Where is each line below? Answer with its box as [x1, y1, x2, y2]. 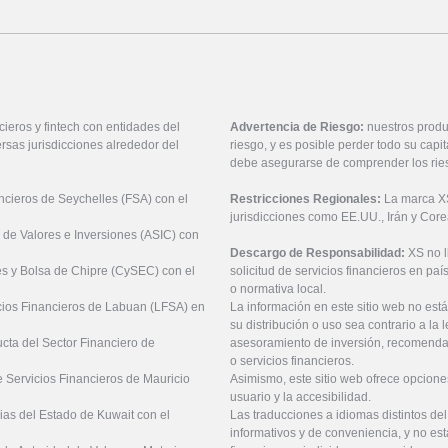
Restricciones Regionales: [230, 191, 381, 206]
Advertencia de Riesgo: [230, 119, 364, 134]
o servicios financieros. [230, 353, 354, 368]
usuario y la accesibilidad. [230, 389, 371, 404]
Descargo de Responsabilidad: [230, 245, 408, 260]
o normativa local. [230, 281, 326, 296]
